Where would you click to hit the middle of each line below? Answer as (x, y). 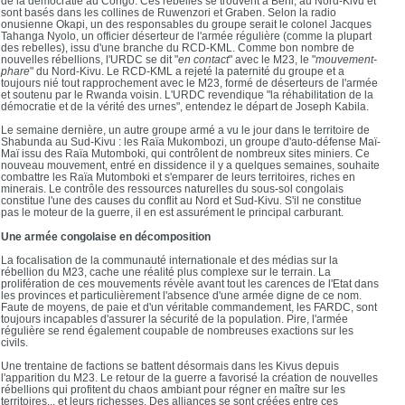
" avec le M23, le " (272, 59)
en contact (203, 59)
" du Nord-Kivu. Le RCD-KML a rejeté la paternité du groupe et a (187, 71)
